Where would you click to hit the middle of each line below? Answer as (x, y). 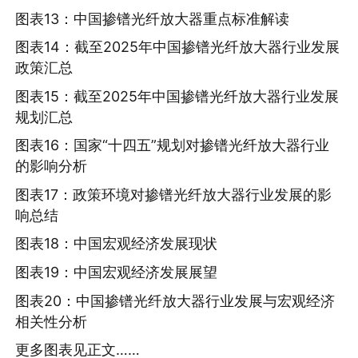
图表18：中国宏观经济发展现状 (117, 244)
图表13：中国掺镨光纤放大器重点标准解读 (153, 18)
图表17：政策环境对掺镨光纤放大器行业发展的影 (174, 194)
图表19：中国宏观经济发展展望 (117, 272)
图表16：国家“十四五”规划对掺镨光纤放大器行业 (173, 145)
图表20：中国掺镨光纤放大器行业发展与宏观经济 (175, 300)
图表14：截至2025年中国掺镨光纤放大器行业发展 (178, 47)
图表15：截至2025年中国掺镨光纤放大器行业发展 (177, 96)
